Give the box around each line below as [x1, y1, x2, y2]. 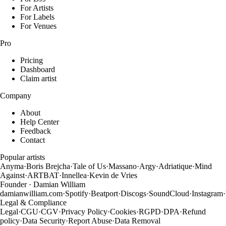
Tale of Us [73, 161, 106, 171]
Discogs [121, 189, 146, 198]
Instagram [192, 189, 223, 198]
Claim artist [20, 74, 56, 83]
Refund [182, 207, 206, 216]
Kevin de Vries [89, 171, 137, 180]
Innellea [62, 171, 87, 180]
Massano [108, 161, 137, 171]
